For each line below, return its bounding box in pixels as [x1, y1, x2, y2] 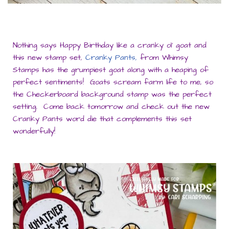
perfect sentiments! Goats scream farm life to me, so [13, 77, 213, 88]
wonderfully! [13, 126, 55, 137]
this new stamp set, [13, 52, 85, 63]
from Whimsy [137, 52, 188, 63]
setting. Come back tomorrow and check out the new [13, 101, 210, 112]
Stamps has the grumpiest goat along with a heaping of [13, 64, 209, 76]
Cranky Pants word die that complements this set [13, 113, 192, 125]
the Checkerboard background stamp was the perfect [13, 89, 212, 100]
